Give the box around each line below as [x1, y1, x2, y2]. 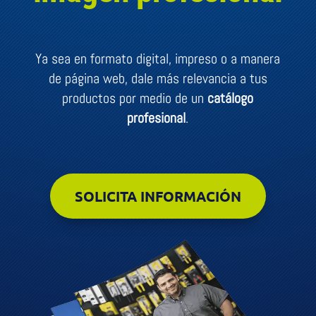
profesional [127, 109, 186, 127]
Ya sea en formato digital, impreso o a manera [35, 49, 281, 68]
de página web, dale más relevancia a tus [48, 69, 267, 87]
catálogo [207, 89, 254, 107]
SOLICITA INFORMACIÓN [74, 187, 241, 205]
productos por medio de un [62, 89, 208, 107]
